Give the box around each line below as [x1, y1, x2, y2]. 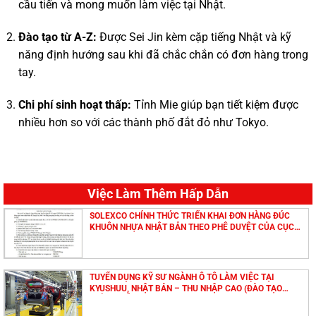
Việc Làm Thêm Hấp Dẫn [87, 186, 229, 202]
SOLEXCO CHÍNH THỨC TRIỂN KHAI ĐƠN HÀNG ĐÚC [90, 210, 291, 221]
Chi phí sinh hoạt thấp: [18, 97, 131, 111]
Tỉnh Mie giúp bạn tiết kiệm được [130, 97, 298, 111]
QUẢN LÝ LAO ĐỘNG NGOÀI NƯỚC [90, 233, 219, 243]
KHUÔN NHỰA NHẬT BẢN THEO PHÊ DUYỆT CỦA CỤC [90, 221, 295, 232]
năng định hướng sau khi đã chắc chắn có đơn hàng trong [18, 47, 308, 61]
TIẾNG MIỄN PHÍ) [90, 294, 157, 305]
